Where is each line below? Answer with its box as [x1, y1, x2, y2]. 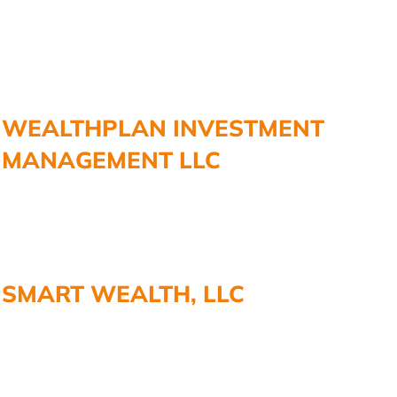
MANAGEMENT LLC [2, 144, 221, 175]
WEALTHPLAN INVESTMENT [2, 113, 324, 143]
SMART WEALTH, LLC [2, 278, 245, 308]
